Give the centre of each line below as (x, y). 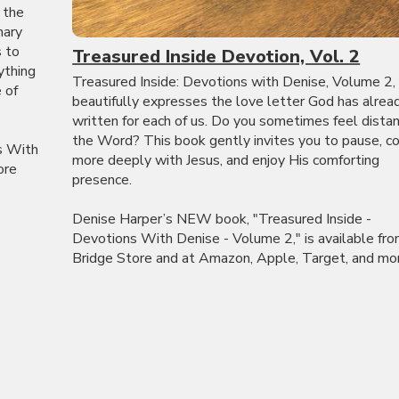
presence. (102, 179)
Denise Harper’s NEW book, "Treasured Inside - (222, 219)
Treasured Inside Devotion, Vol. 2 (216, 56)
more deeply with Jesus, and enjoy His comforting (226, 160)
